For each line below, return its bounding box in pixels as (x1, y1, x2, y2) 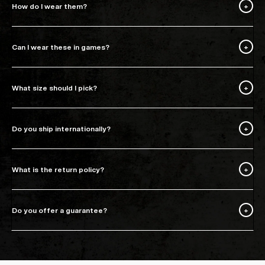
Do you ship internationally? (12, 124, 111, 132)
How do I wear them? (12, 2, 87, 10)
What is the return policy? (12, 165, 104, 173)
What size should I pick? (12, 83, 97, 92)
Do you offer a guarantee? (12, 206, 107, 214)
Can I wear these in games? (12, 43, 109, 51)
